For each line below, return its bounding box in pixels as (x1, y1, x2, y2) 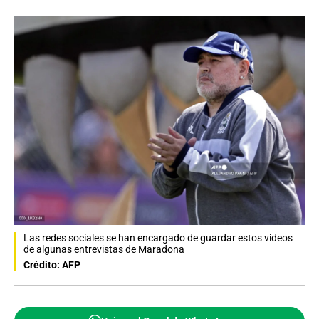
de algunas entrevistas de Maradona (23, 243, 184, 255)
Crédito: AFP (23, 258, 80, 271)
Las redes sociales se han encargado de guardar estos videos (23, 231, 293, 244)
